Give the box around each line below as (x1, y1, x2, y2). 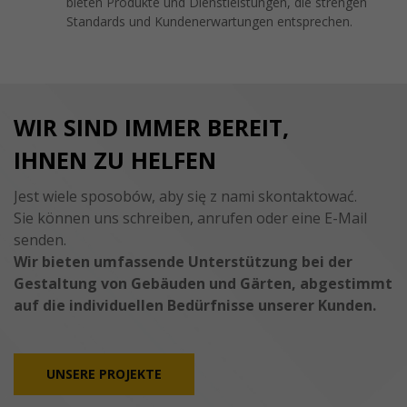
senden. (14, 229, 66, 250)
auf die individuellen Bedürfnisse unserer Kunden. (14, 294, 376, 315)
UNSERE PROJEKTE (46, 364, 162, 382)
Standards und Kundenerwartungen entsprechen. (65, 12, 352, 30)
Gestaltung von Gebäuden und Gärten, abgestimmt (14, 273, 392, 293)
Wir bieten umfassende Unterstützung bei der (14, 251, 352, 272)
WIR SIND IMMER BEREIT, (14, 111, 289, 143)
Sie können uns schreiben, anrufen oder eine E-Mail (14, 207, 367, 228)
